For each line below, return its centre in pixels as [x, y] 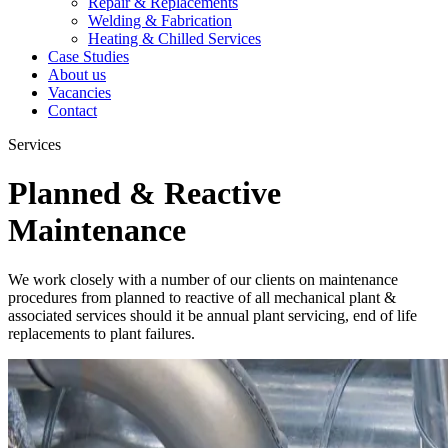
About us [77, 74]
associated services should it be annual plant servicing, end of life [212, 315]
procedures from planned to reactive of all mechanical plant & [202, 297]
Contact [72, 110]
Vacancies [79, 92]
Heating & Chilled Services [174, 38]
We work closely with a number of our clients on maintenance [203, 279]
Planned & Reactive [144, 193]
